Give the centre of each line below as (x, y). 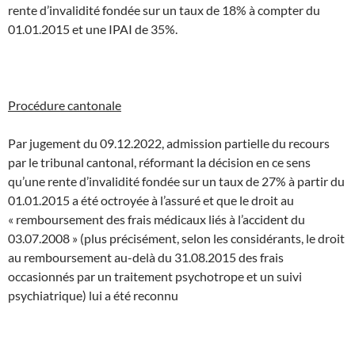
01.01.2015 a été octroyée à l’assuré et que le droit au (151, 200)
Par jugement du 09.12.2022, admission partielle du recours (169, 143)
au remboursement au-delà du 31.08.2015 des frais (146, 257)
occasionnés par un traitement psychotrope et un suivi (155, 276)
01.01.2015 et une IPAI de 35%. (93, 29)
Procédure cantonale (65, 105)
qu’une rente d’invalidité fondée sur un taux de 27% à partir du (176, 181)
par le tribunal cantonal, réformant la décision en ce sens (159, 162)
